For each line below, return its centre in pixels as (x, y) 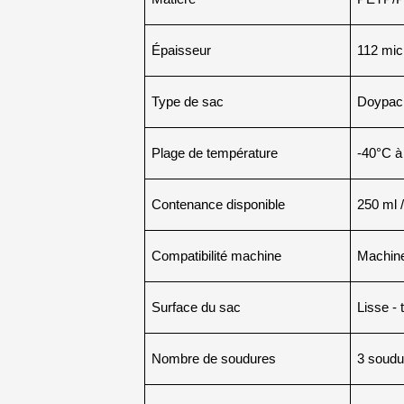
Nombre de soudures (213, 359)
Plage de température (214, 154)
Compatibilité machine (216, 257)
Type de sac (187, 102)
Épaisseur (181, 51)
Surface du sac (196, 308)
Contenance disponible (218, 205)
